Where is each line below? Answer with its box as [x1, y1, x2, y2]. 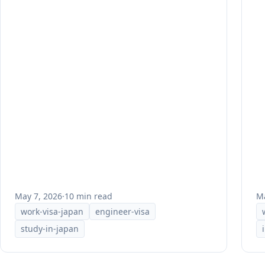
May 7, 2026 [15, 190, 62, 202]
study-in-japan [21, 222, 79, 234]
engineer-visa [95, 205, 150, 217]
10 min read [64, 190, 112, 202]
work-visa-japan [21, 205, 84, 217]
